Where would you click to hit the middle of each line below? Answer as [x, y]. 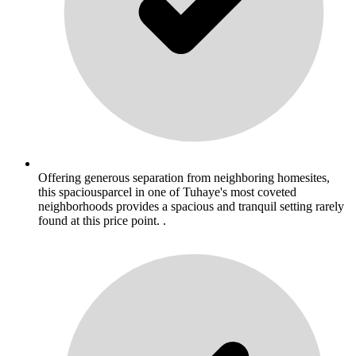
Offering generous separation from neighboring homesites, [184, 178]
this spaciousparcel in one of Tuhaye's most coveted [167, 192]
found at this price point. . [102, 221]
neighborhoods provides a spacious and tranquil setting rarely [191, 207]
